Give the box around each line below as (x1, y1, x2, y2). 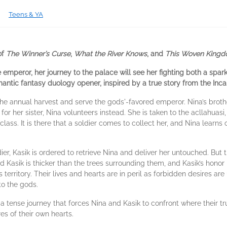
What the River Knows (74, 50, 147, 58)
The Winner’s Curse (6, 50, 70, 58)
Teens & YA (9, 11, 43, 18)
